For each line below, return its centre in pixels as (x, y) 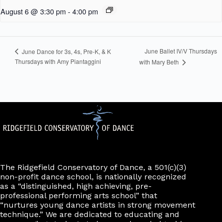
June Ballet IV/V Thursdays (181, 51)
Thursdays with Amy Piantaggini (58, 61)
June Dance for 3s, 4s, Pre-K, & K (66, 51)
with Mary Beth (160, 61)
